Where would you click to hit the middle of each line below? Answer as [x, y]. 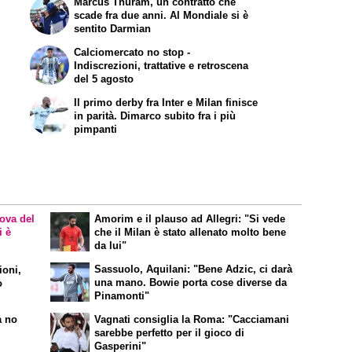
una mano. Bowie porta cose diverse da [191, 282]
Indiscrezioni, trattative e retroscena [161, 65]
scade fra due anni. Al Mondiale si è [161, 15]
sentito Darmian [113, 28]
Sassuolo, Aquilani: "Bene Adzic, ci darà [194, 269]
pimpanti [96, 129]
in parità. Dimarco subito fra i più [155, 115]
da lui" [111, 246]
